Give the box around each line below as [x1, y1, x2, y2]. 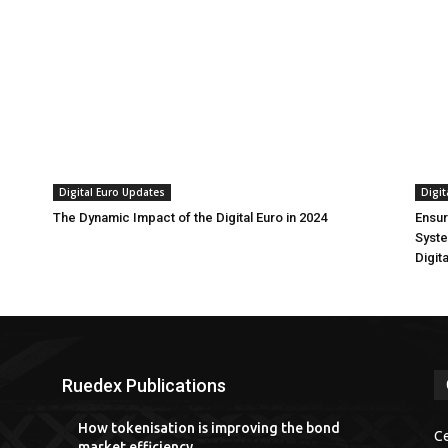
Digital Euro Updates [58, 184, 165, 199]
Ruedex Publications [62, 374, 226, 396]
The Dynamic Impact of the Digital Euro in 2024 [52, 209, 327, 225]
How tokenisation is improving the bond [78, 419, 340, 436]
